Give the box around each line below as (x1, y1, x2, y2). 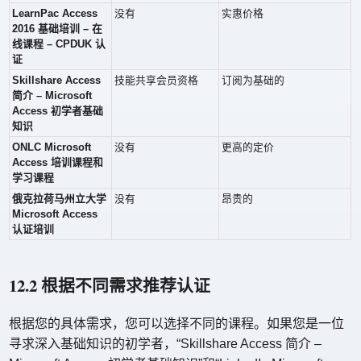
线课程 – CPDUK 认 (12, 38, 106, 51)
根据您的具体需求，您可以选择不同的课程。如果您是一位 (9, 317, 345, 331)
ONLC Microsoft (12, 141, 92, 154)
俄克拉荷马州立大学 (12, 193, 107, 205)
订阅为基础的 (222, 74, 285, 87)
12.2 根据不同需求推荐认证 (9, 273, 211, 298)
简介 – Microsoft (12, 89, 93, 102)
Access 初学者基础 (12, 105, 104, 118)
